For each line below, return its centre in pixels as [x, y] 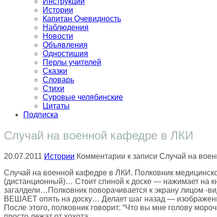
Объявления [65, 45]
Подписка [41, 114]
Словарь [58, 79]
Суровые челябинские [83, 97]
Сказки [55, 71]
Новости [58, 36]
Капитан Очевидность [82, 18]
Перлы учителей [72, 62]
